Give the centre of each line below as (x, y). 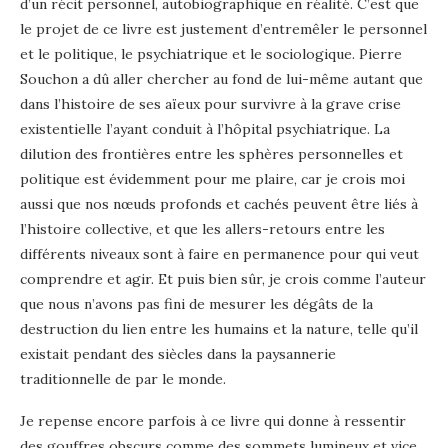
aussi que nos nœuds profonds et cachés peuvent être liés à (219, 203)
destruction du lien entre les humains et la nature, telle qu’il (219, 328)
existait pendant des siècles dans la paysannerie (178, 353)
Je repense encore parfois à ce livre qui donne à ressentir (213, 420)
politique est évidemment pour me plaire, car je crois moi (212, 178)
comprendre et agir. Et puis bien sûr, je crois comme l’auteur (223, 278)
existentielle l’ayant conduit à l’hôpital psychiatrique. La (205, 128)
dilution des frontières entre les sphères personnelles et (211, 153)
